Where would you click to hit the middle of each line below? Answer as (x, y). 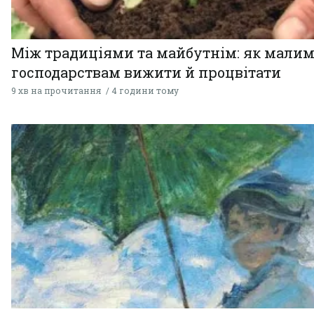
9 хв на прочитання (56, 91)
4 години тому (145, 91)
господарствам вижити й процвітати (146, 73)
